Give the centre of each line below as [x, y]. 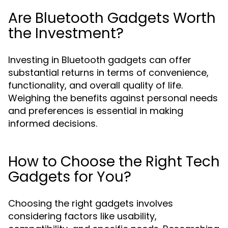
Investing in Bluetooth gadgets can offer [100, 60]
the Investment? [66, 33]
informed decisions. [53, 123]
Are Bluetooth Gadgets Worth [112, 18]
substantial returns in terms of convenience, [108, 73]
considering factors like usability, [82, 216]
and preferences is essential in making [96, 111]
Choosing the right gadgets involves [91, 203]
